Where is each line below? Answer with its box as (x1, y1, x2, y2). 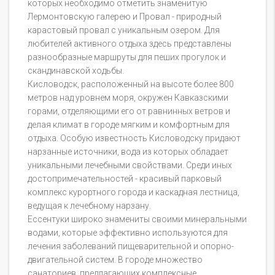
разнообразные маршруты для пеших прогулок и (28, 52, 226, 63)
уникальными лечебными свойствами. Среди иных (28, 160, 232, 171)
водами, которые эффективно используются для (28, 228, 228, 238)
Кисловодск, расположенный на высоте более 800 (28, 79, 234, 90)
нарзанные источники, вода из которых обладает (28, 147, 228, 157)
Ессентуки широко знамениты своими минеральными (28, 214, 247, 225)
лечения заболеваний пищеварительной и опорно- (28, 241, 234, 252)
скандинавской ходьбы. (28, 66, 124, 76)
